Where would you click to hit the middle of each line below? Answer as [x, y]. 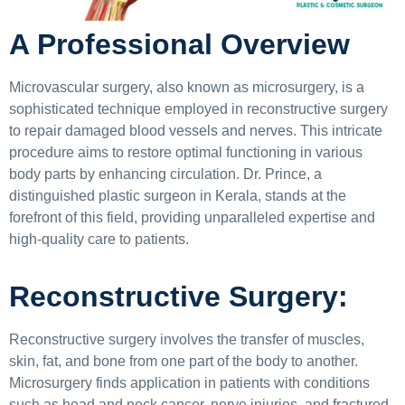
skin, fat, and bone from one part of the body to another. [184, 361]
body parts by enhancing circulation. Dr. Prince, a [165, 174]
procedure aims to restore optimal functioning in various [186, 153]
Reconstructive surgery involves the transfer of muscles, [187, 339]
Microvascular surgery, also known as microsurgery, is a [187, 88]
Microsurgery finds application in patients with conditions [189, 382]
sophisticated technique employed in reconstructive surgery [198, 109]
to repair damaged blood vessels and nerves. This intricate [196, 131]
